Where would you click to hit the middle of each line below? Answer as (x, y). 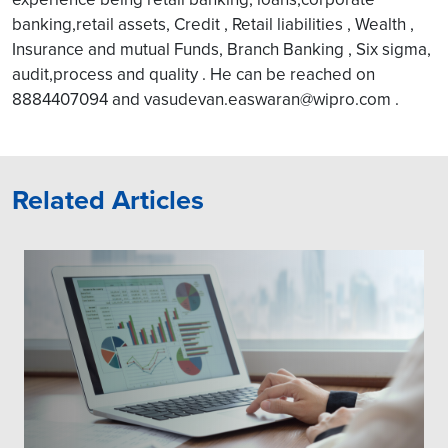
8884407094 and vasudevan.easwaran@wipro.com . (205, 98)
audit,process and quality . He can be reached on (193, 73)
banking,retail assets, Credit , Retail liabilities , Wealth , (213, 23)
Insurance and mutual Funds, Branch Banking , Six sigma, (221, 48)
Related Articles (108, 199)
